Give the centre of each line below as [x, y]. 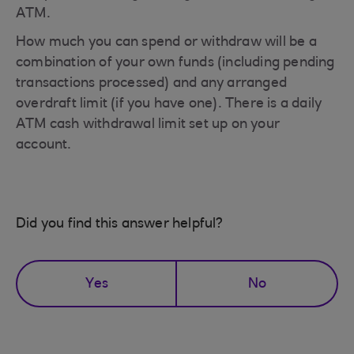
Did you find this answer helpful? [120, 224]
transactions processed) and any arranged [152, 84]
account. [44, 145]
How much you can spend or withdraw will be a [166, 43]
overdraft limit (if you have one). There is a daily [169, 104]
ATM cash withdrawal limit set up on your [148, 125]
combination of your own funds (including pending [175, 63]
